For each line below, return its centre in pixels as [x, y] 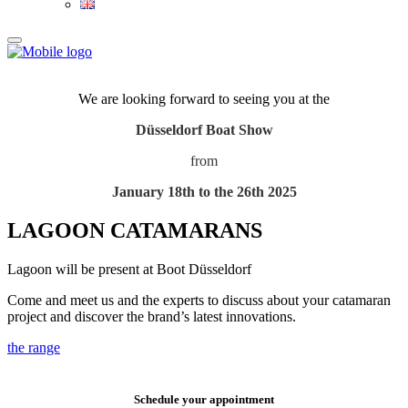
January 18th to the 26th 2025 [204, 192]
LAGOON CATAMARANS [135, 230]
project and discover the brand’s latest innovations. [152, 316]
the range [34, 347]
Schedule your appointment [204, 399]
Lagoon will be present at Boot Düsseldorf [129, 269]
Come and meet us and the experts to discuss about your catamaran [199, 300]
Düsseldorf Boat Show [204, 130]
